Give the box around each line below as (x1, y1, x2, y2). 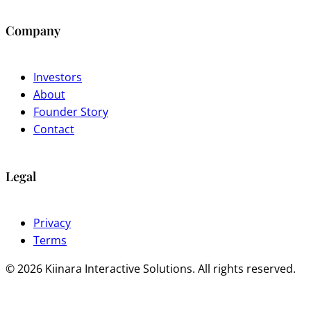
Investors (33, 69, 82, 85)
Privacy (33, 215, 71, 230)
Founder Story (33, 103, 108, 119)
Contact (33, 121, 74, 137)
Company (6, 22, 60, 39)
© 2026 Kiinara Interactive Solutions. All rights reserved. (6, 260, 296, 276)
